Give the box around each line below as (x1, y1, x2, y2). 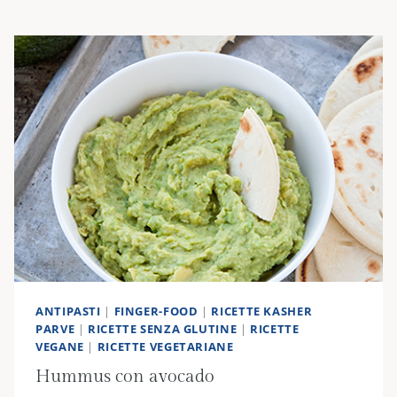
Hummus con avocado (35, 366, 214, 388)
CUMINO (74, 16, 131, 34)
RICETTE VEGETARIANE (97, 339, 234, 354)
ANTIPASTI (35, 303, 101, 319)
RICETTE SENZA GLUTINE (88, 321, 237, 337)
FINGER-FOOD (113, 303, 198, 319)
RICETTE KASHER (211, 303, 313, 319)
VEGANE (35, 339, 84, 354)
